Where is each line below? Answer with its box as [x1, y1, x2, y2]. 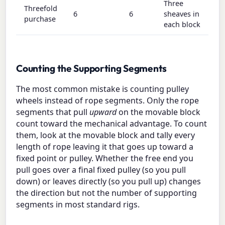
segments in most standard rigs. [16, 199, 140, 210]
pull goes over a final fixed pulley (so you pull [16, 164, 186, 176]
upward [89, 106, 117, 118]
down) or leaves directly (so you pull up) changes [16, 176, 201, 187]
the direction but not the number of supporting [16, 187, 197, 199]
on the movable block [117, 106, 201, 118]
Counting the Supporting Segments [16, 62, 167, 75]
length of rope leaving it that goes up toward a [16, 141, 194, 153]
